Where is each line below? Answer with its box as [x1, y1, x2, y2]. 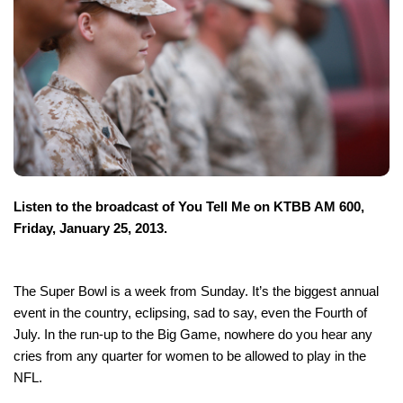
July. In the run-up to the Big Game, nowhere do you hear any [13, 326, 372, 342]
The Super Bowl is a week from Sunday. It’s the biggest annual [13, 282, 379, 299]
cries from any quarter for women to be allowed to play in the [13, 347, 366, 363]
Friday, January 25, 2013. [13, 219, 167, 236]
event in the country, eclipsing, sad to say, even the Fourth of [13, 304, 367, 320]
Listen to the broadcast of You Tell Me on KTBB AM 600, [13, 198, 364, 214]
